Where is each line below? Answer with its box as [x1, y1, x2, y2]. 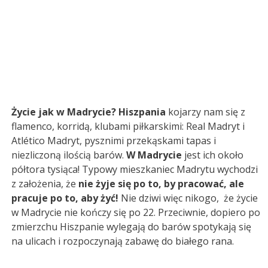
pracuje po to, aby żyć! [11, 191, 118, 205]
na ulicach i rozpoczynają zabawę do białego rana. [11, 234, 234, 248]
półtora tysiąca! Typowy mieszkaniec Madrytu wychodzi [11, 162, 258, 176]
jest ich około [182, 148, 243, 162]
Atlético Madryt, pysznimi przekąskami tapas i [11, 133, 216, 147]
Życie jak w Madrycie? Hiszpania [11, 105, 166, 118]
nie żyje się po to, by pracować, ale [78, 176, 244, 190]
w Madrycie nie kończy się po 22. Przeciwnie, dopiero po [11, 205, 260, 219]
